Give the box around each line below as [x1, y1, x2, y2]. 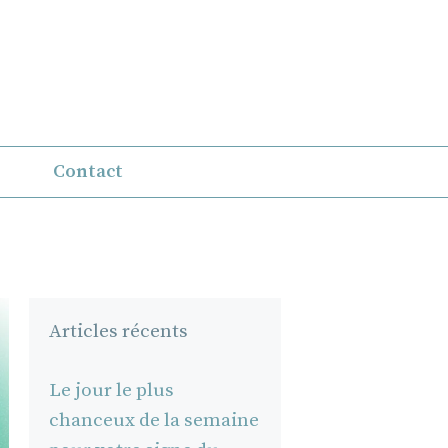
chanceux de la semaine [48, 408, 259, 432]
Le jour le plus [48, 378, 174, 402]
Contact [52, 159, 123, 183]
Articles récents [48, 319, 188, 343]
